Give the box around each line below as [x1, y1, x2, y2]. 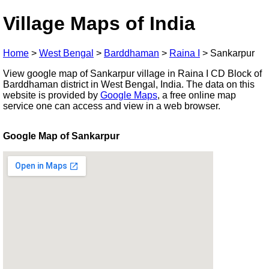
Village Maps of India [3, 13, 195, 35]
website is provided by [3, 89, 100, 100]
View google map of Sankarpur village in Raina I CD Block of [3, 68, 262, 79]
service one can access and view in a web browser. [3, 100, 220, 111]
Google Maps [100, 89, 157, 100]
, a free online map [157, 89, 236, 100]
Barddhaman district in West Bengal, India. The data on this [3, 79, 255, 89]
